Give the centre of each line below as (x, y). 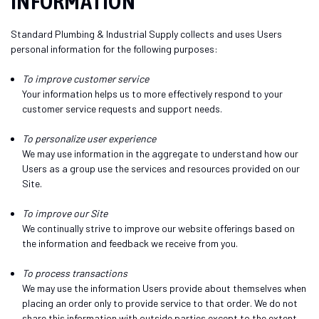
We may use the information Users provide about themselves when (164, 288)
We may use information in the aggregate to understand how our (161, 153)
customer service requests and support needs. (122, 108)
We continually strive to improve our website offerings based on (159, 228)
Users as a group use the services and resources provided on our (161, 168)
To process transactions (75, 273)
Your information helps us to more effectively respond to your (153, 93)
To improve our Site (65, 213)
